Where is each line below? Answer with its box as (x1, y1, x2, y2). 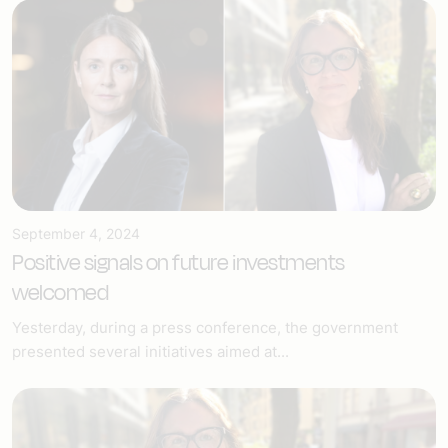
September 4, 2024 (12, 224, 140, 242)
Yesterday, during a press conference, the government (12, 317, 398, 337)
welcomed (12, 276, 112, 309)
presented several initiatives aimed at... (12, 341, 289, 361)
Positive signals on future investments (12, 246, 345, 279)
